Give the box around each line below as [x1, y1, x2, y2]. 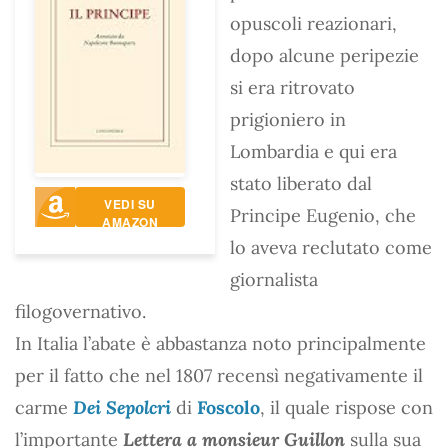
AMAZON [102, 212, 158, 231]
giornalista [230, 267, 318, 291]
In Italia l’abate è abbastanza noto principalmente [15, 331, 426, 355]
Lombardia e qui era [230, 139, 397, 163]
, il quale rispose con [260, 395, 433, 419]
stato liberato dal [230, 171, 372, 195]
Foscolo [197, 395, 260, 419]
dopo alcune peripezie [230, 43, 419, 67]
